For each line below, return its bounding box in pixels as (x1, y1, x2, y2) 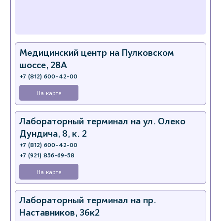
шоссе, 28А (19, 59, 67, 71)
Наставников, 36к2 (19, 207, 100, 219)
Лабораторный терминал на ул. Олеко (19, 115, 185, 127)
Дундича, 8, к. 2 (19, 128, 87, 140)
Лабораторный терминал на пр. (19, 194, 156, 206)
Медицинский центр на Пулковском (19, 47, 174, 59)
